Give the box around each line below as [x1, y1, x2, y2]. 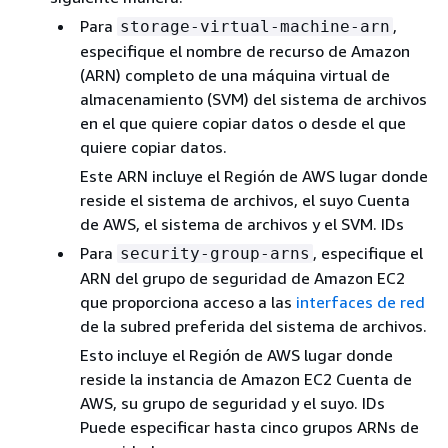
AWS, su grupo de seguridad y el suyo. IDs [80, 392, 385, 413]
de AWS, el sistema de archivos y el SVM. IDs [80, 213, 404, 234]
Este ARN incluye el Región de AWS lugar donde [80, 165, 428, 186]
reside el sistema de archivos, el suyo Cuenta [80, 189, 410, 210]
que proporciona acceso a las [80, 291, 296, 312]
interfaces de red [296, 291, 425, 312]
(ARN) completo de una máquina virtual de [80, 64, 390, 85]
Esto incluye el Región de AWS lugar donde [80, 344, 393, 365]
